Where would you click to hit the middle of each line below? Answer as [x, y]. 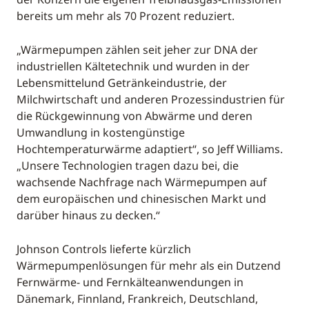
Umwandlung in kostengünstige [101, 132]
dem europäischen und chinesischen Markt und [141, 199]
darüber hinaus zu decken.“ [88, 215]
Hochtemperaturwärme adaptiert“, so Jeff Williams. [150, 149]
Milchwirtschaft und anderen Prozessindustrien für [151, 99]
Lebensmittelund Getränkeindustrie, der [122, 83]
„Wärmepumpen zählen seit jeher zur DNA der [137, 50]
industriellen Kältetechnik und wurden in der [133, 66]
